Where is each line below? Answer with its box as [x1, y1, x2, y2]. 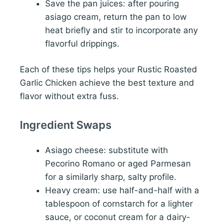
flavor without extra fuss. [20, 91, 119, 102]
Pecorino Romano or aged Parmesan [45, 159, 191, 169]
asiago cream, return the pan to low [45, 11, 187, 22]
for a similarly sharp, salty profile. [45, 172, 176, 182]
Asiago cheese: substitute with [45, 145, 168, 156]
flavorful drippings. [45, 38, 119, 49]
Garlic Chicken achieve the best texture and [20, 78, 194, 88]
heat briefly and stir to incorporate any [45, 25, 198, 35]
